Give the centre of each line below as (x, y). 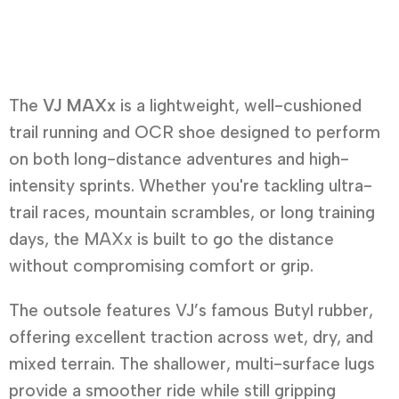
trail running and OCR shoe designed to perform (195, 133)
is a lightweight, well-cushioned (239, 106)
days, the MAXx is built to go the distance (171, 240)
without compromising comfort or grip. (161, 266)
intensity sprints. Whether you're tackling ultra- (191, 186)
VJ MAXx (79, 106)
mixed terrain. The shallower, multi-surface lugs (192, 364)
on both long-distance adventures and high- (179, 159)
